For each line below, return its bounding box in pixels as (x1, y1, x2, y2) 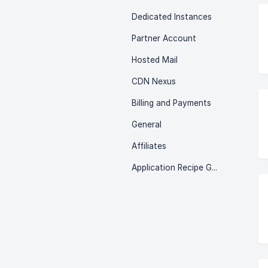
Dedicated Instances (132, 12, 212, 22)
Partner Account (132, 33, 196, 43)
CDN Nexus (132, 77, 176, 86)
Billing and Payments (132, 98, 211, 108)
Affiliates (132, 141, 166, 151)
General (132, 120, 162, 129)
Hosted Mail (132, 55, 178, 65)
